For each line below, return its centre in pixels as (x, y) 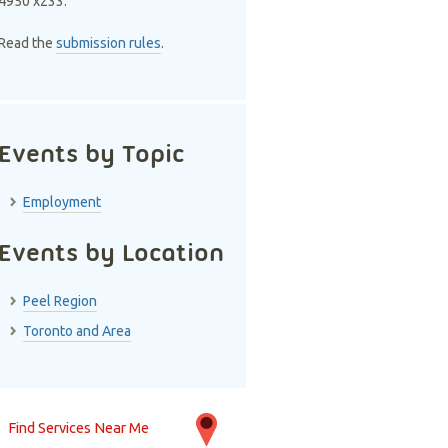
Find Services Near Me (78, 427)
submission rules (108, 43)
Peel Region (60, 301)
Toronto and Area (77, 331)
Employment (62, 202)
